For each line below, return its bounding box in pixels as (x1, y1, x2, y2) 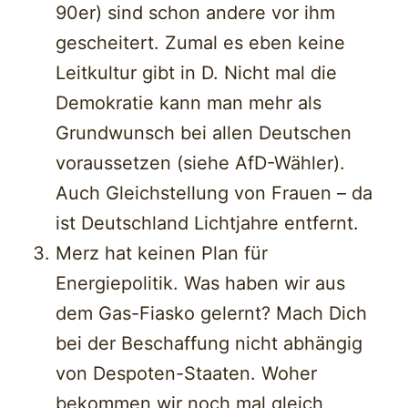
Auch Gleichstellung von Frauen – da (56, 182, 373, 205)
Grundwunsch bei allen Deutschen (56, 122, 352, 145)
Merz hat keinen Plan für (56, 242, 269, 265)
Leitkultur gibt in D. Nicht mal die (56, 62, 338, 85)
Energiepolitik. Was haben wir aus (56, 272, 346, 295)
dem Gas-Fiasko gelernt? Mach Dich (56, 302, 368, 325)
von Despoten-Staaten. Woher (56, 362, 318, 385)
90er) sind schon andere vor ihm (56, 2, 336, 25)
